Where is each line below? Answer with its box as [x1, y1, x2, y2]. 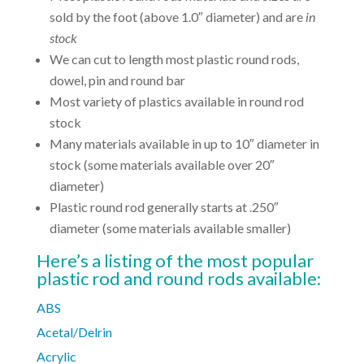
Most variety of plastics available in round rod [49, 93, 304, 110]
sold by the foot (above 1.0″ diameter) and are [49, 9, 305, 25]
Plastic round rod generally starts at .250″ [49, 199, 279, 215]
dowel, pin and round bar [49, 72, 185, 89]
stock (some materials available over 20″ [49, 157, 275, 173]
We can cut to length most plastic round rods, [49, 51, 299, 67]
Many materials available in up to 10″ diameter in [49, 136, 319, 152]
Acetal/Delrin [36, 324, 112, 340]
